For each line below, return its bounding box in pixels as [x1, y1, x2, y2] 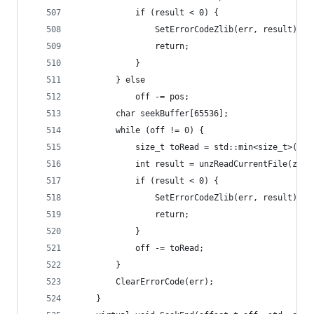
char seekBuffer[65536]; [116, 109, 228, 118]
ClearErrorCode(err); [116, 277, 214, 287]
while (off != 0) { [116, 125, 204, 135]
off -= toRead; [135, 243, 204, 253]
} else [116, 75, 145, 85]
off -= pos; [135, 92, 189, 102]
